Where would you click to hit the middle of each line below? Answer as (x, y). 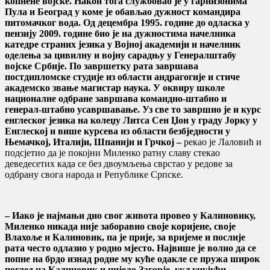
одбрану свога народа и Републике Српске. (94, 174)
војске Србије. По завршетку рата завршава (102, 66)
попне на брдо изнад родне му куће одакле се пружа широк (132, 259)
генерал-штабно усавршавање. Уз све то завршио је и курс (133, 109)
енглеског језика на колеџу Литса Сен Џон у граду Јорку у (131, 120)
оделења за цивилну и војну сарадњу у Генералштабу (121, 55)
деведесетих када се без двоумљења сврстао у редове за (119, 163)
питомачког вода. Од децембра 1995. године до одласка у (127, 22)
